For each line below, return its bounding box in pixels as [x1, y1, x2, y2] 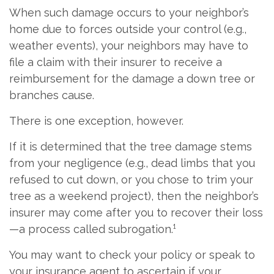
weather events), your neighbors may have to [9, 39, 248, 52]
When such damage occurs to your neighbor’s [9, 6, 249, 19]
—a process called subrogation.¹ [9, 222, 176, 235]
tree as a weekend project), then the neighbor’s [9, 189, 259, 202]
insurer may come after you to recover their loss [9, 206, 263, 219]
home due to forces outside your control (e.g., [9, 22, 246, 35]
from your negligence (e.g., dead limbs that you [9, 156, 255, 169]
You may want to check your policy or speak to [9, 248, 255, 261]
